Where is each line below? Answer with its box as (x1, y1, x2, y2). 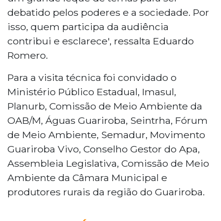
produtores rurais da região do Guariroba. (7, 185, 205, 198)
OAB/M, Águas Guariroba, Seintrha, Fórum (7, 114, 208, 126)
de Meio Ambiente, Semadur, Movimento (7, 128, 205, 141)
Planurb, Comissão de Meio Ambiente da (7, 100, 202, 112)
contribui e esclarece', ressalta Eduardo (7, 35, 194, 47)
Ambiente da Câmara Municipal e (7, 171, 167, 184)
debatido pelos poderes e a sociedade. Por (7, 6, 209, 18)
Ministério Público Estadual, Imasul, (7, 85, 176, 98)
